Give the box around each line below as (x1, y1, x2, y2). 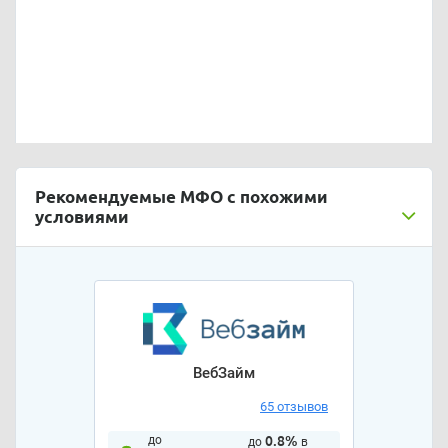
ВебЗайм (193, 363, 255, 382)
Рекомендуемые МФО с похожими (35, 187, 329, 207)
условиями (35, 207, 130, 227)
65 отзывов (260, 398, 328, 414)
